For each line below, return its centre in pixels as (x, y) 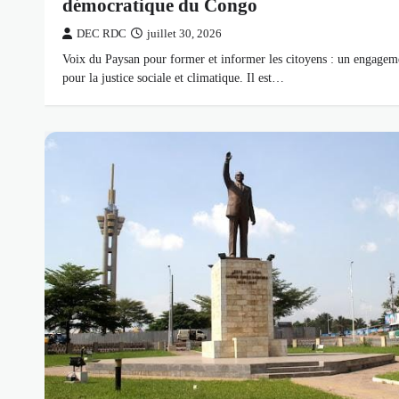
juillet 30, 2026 (184, 33)
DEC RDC (102, 33)
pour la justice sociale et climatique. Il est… (173, 77)
